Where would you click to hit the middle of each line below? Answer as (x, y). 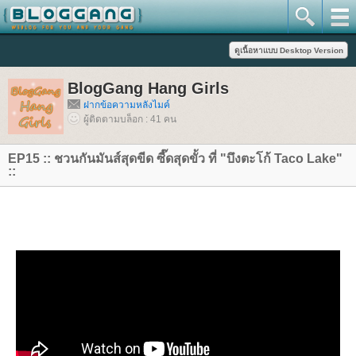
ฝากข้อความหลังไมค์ (127, 105)
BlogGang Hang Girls (148, 88)
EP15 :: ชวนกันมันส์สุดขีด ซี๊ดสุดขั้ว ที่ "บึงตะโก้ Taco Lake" (175, 159)
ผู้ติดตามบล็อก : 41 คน (130, 119)
